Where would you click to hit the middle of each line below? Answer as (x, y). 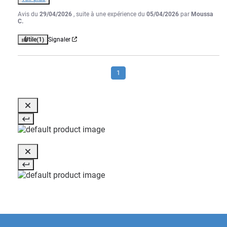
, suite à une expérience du (110, 14)
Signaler (59, 39)
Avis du (29, 14)
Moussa (202, 14)
